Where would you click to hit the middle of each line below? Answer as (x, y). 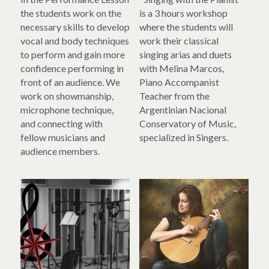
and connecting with (62, 124)
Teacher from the (174, 96)
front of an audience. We (70, 82)
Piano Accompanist (179, 82)
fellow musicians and (63, 138)
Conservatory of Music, (188, 124)
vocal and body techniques (75, 41)
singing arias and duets (186, 55)
